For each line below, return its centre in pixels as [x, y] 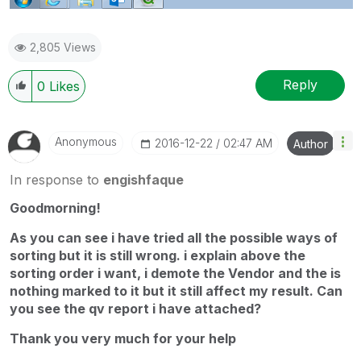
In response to [56, 179]
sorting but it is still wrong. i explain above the [158, 255]
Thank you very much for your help [123, 338]
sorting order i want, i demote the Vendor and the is [175, 273]
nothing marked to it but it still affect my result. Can [176, 290]
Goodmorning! [55, 207]
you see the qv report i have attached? [135, 308]
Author [311, 143]
